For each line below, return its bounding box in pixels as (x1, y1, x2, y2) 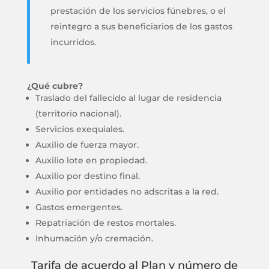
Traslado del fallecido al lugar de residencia (35, 92, 222, 103)
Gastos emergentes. (35, 202, 122, 213)
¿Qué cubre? (26, 80, 83, 91)
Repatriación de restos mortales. (35, 217, 176, 228)
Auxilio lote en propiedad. (35, 155, 147, 166)
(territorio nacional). (35, 108, 121, 119)
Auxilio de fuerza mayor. (35, 139, 139, 150)
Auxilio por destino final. (35, 171, 140, 181)
